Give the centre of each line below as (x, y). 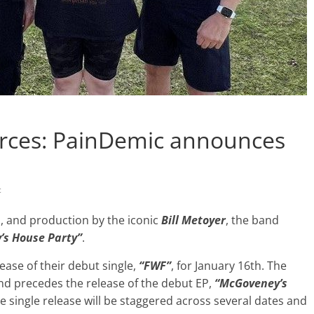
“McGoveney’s (251, 283)
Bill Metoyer (193, 220)
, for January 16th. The (229, 265)
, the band (252, 220)
